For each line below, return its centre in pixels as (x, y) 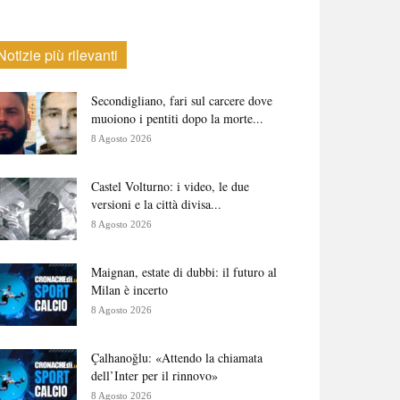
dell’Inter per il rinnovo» (154, 375)
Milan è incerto (129, 290)
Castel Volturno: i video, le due (170, 186)
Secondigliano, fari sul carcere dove (182, 100)
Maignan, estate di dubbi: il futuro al (184, 272)
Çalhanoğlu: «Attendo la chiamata (177, 358)
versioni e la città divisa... (156, 204)
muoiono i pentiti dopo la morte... (177, 118)
